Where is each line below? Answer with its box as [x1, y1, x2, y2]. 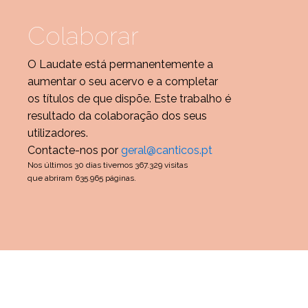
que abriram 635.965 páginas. [27, 173, 136, 183]
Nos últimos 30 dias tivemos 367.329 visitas [27, 159, 188, 170]
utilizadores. [27, 126, 88, 140]
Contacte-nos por [27, 143, 121, 157]
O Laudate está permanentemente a [27, 57, 213, 71]
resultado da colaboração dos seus [27, 109, 207, 122]
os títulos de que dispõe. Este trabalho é [27, 91, 231, 105]
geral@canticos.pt [121, 143, 212, 157]
